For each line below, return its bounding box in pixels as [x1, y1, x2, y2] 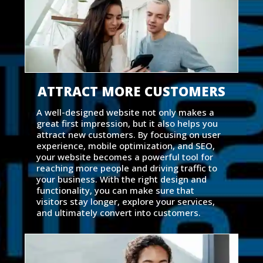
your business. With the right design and [36, 173, 207, 186]
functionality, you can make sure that [36, 184, 194, 197]
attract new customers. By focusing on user [36, 129, 221, 141]
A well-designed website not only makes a [36, 106, 214, 119]
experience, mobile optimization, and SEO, [36, 140, 215, 152]
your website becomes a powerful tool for [36, 151, 213, 163]
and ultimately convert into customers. [36, 207, 201, 219]
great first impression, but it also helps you [36, 117, 218, 130]
